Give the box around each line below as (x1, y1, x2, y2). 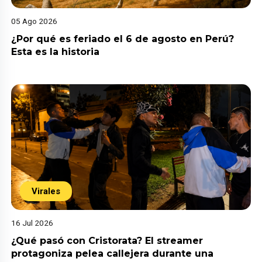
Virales (32, 185, 61, 196)
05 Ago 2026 (11, 16, 58, 26)
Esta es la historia (11, 46, 100, 57)
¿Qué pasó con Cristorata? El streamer (11, 235, 204, 246)
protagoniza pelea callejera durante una (11, 247, 214, 259)
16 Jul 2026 (11, 218, 54, 227)
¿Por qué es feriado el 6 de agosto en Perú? (11, 33, 235, 44)
